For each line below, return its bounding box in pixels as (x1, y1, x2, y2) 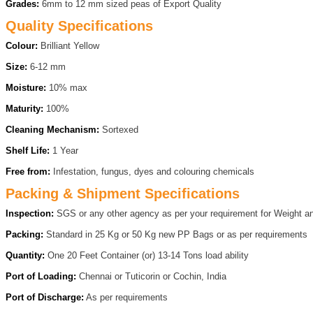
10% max (45, 82, 87, 93)
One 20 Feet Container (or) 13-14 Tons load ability (44, 250, 249, 261)
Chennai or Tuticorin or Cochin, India (78, 271, 226, 282)
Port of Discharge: (5, 292, 84, 303)
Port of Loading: (5, 271, 79, 282)
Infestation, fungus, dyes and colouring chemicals (50, 166, 254, 177)
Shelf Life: (5, 145, 50, 156)
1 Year (49, 145, 78, 156)
